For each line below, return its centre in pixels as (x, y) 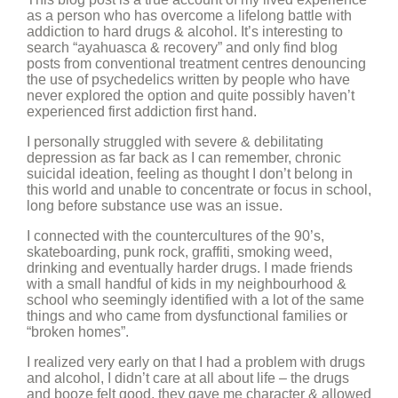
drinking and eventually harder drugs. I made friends (190, 268)
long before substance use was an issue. (155, 206)
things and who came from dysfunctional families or (187, 316)
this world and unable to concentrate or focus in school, (199, 190)
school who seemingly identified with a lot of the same (195, 300)
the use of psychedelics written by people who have (188, 80)
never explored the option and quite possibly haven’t (191, 96)
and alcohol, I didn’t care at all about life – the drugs (188, 378)
